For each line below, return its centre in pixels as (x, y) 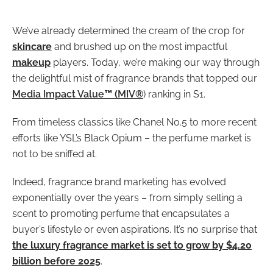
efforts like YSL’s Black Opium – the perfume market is (132, 138)
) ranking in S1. (174, 94)
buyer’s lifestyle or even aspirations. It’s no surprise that (135, 229)
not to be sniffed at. (55, 154)
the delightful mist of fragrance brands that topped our (135, 78)
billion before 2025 (56, 261)
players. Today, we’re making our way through (155, 62)
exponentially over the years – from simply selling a (127, 198)
